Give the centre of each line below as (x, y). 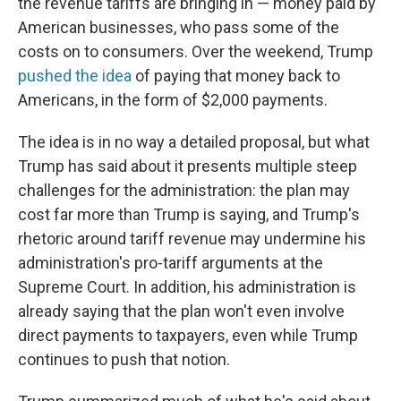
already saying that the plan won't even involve (181, 311)
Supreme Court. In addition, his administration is (187, 287)
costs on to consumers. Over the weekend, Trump (196, 51)
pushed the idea (75, 76)
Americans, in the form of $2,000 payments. (173, 100)
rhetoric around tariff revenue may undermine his (192, 239)
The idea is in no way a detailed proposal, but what (194, 142)
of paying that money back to (236, 76)
